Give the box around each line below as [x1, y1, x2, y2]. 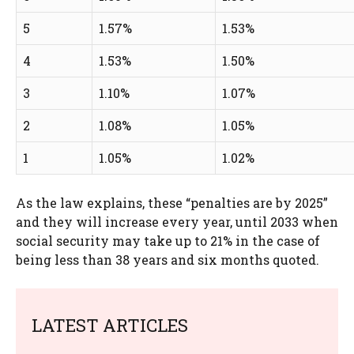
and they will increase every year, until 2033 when [16, 213, 338, 230]
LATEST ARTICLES [32, 313, 188, 337]
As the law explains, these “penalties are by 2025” [16, 194, 328, 211]
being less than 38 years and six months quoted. [16, 250, 319, 268]
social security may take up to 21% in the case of [16, 232, 320, 249]
